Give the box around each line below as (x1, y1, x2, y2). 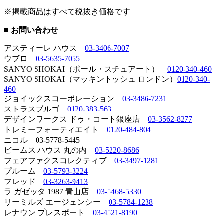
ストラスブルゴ (4, 104, 67, 113)
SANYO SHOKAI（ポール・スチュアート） (4, 64, 167, 73)
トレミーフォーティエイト (4, 125, 107, 134)
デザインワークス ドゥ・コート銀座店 (4, 114, 148, 123)
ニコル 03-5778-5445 (4, 135, 80, 144)
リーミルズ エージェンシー (4, 197, 109, 206)
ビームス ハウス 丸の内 (4, 146, 95, 154)
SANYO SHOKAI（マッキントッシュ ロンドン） (4, 74, 177, 83)
